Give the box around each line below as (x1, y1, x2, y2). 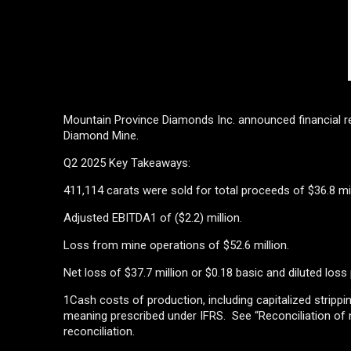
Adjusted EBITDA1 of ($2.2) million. (63, 211, 243, 225)
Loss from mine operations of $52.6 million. (63, 238, 290, 252)
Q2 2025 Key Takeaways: (63, 156, 191, 170)
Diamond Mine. (63, 128, 139, 143)
